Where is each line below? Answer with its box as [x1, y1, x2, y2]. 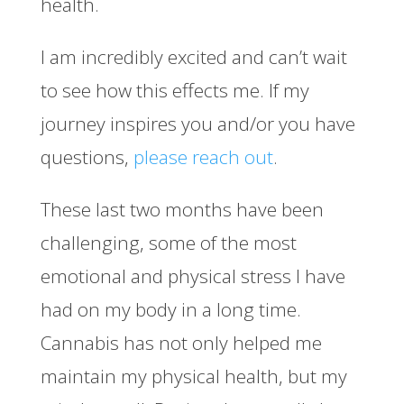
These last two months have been [40, 196, 324, 222]
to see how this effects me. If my [40, 77, 309, 103]
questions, [40, 143, 133, 170]
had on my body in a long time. [40, 296, 301, 322]
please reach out [133, 143, 273, 170]
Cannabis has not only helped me [40, 329, 322, 355]
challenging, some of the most [40, 229, 297, 255]
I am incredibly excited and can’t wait [40, 43, 347, 69]
